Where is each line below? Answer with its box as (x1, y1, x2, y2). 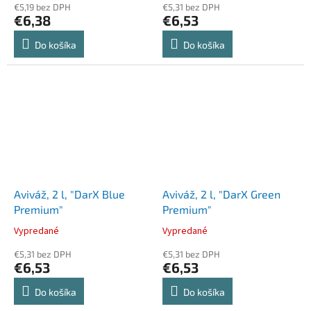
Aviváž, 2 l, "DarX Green (162, 187, 280, 201)
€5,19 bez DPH (14, 1, 71, 13)
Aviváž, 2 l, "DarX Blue (14, 187, 125, 201)
